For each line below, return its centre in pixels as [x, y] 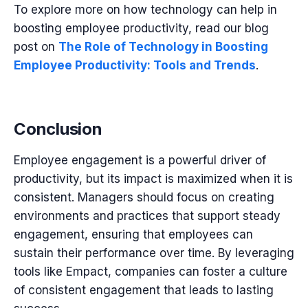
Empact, [89, 272]
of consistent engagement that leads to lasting [144, 290]
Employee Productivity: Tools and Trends [135, 66]
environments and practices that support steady [147, 216]
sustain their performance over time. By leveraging [154, 253]
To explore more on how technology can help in [145, 10]
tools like [40, 272]
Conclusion [58, 129]
